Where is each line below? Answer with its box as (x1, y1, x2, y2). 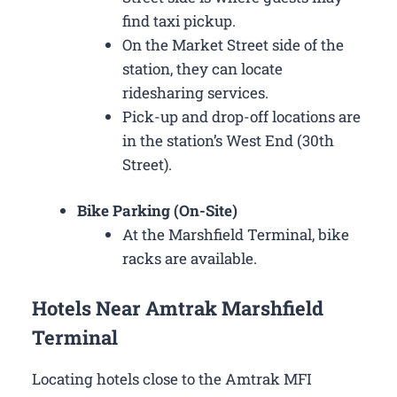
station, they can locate (122, 58, 283, 79)
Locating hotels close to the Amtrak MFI (32, 368, 312, 389)
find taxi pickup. (122, 10, 236, 31)
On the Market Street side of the (122, 34, 344, 55)
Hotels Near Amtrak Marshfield (32, 294, 323, 321)
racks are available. (122, 248, 257, 269)
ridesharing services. (122, 82, 269, 103)
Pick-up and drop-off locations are (122, 105, 361, 127)
